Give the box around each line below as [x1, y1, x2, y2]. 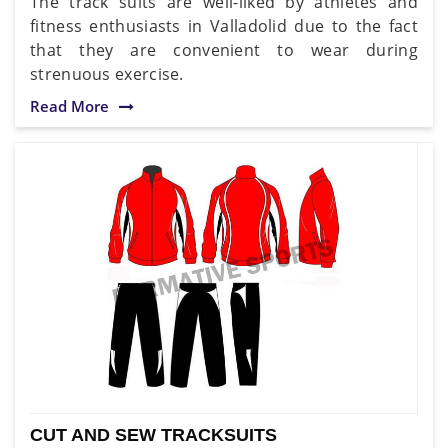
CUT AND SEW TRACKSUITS [30, 424, 277, 445]
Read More [30, 95, 109, 116]
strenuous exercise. [30, 62, 184, 85]
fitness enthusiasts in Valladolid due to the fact [30, 14, 418, 37]
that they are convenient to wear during [30, 38, 418, 61]
